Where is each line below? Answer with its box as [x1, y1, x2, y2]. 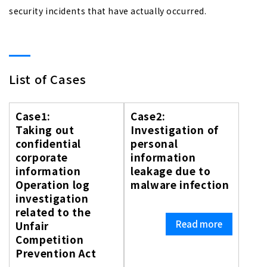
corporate [15, 150, 69, 164]
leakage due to [131, 163, 211, 178]
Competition [15, 232, 84, 247]
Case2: [131, 108, 166, 123]
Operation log [15, 177, 90, 192]
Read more [176, 218, 222, 230]
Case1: [15, 108, 51, 123]
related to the [15, 204, 91, 219]
